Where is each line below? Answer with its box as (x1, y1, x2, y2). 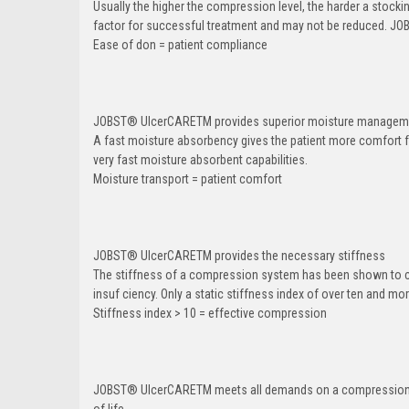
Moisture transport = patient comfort (93, 171, 282, 186)
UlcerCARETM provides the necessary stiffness (138, 247, 385, 263)
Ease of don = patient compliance (93, 37, 267, 52)
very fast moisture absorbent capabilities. (93, 152, 308, 167)
